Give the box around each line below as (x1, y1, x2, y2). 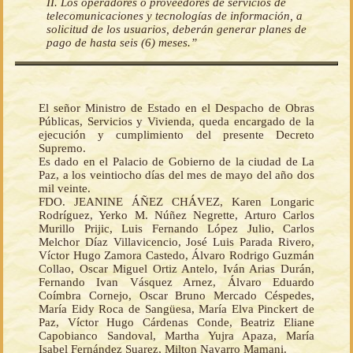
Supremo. (39, 141, 86, 154)
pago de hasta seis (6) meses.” (46, 35, 197, 49)
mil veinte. (39, 181, 91, 195)
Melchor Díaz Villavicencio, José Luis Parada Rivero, (39, 235, 314, 248)
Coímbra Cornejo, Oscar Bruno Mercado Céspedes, (39, 288, 314, 302)
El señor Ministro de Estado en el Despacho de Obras (39, 101, 314, 114)
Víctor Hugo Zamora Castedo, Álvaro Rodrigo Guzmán (39, 248, 314, 262)
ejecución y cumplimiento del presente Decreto (39, 128, 314, 141)
